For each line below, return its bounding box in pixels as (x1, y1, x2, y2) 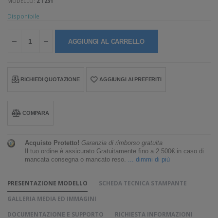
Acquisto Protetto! (25, 140, 80, 147)
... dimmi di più (128, 156, 170, 163)
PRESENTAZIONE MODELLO (7, 179, 88, 187)
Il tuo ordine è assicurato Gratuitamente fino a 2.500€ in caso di (25, 148, 204, 155)
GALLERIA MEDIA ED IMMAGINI (7, 195, 96, 203)
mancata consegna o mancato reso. (25, 156, 128, 163)
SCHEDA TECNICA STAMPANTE (98, 179, 187, 187)
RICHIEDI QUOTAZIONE (20, 76, 80, 83)
